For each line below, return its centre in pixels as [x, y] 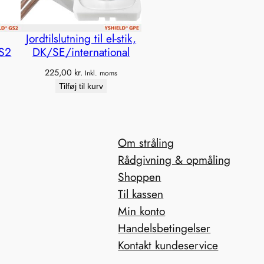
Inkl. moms [101, 73]
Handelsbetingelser [164, 228]
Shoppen [140, 176]
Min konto [142, 211]
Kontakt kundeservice [168, 245]
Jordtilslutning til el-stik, [81, 38]
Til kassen [141, 194]
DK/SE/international [81, 52]
